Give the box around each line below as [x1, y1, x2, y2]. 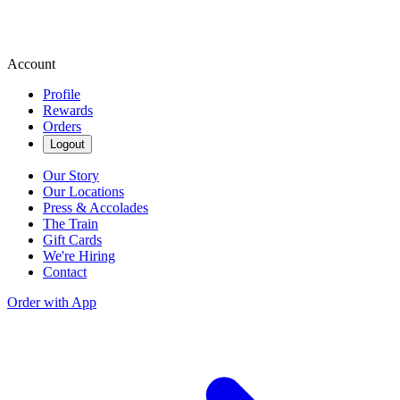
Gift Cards [43, 232, 102, 247]
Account [7, 56, 55, 71]
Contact [43, 264, 87, 279]
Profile [43, 87, 80, 102]
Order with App [7, 295, 96, 310]
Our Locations [43, 184, 124, 199]
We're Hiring [43, 248, 115, 263]
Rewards [43, 103, 93, 118]
